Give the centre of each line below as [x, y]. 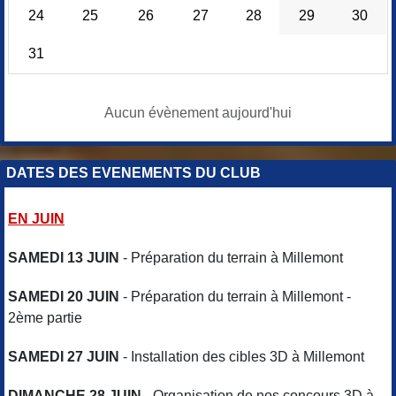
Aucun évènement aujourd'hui [198, 112]
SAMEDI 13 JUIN [64, 257]
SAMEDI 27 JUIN [64, 356]
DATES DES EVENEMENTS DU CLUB [133, 172]
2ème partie [45, 317]
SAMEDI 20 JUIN [64, 296]
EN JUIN [36, 218]
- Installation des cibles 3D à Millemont [242, 356]
